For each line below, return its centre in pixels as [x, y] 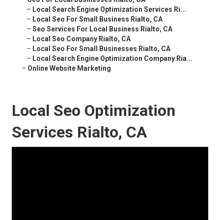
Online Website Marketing [69, 69]
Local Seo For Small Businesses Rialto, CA [101, 49]
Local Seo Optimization [94, 111]
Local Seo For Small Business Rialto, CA [97, 19]
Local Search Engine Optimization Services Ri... [109, 10]
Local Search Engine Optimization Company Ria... [112, 59]
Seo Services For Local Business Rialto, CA [102, 29]
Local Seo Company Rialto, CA [82, 39]
